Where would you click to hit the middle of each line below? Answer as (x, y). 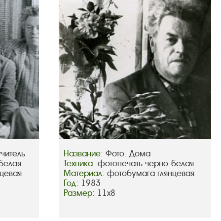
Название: (84, 153)
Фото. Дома (128, 153)
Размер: (80, 193)
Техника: (80, 163)
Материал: (85, 173)
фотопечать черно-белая (146, 163)
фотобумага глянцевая (150, 173)
